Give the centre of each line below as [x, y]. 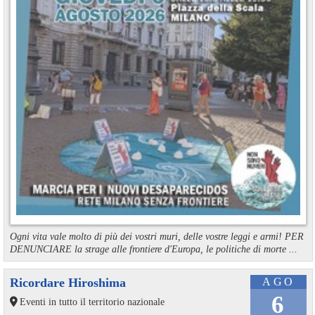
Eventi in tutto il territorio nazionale [92, 302]
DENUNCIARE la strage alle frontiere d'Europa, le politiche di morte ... [153, 249]
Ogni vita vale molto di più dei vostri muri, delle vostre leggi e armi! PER [156, 237]
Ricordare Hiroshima [67, 283]
